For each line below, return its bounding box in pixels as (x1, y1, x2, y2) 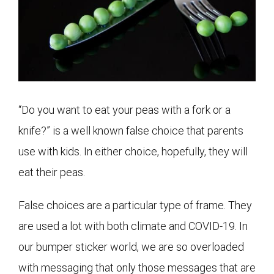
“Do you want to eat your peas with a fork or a (18, 103, 231, 116)
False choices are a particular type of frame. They (18, 198, 252, 212)
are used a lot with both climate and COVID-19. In (18, 219, 248, 232)
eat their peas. (18, 165, 85, 179)
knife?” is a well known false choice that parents (18, 124, 243, 137)
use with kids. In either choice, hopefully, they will (18, 144, 248, 158)
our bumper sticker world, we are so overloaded (18, 240, 244, 253)
